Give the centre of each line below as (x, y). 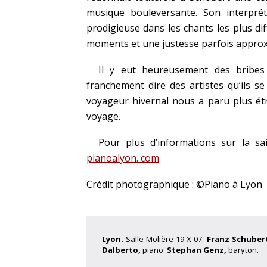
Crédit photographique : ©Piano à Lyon (174, 184)
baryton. (243, 250)
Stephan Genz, (197, 250)
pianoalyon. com (122, 158)
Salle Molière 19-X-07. (166, 239)
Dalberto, (122, 250)
